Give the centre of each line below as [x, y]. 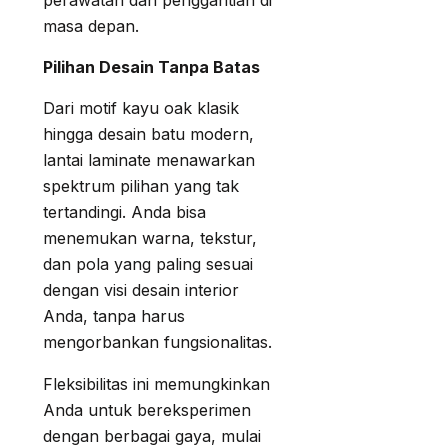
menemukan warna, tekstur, [150, 238]
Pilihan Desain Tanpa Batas [151, 67]
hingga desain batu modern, [148, 134]
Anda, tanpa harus [114, 316]
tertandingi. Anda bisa [124, 212]
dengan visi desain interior [141, 290]
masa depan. [91, 26]
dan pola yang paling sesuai [148, 264]
